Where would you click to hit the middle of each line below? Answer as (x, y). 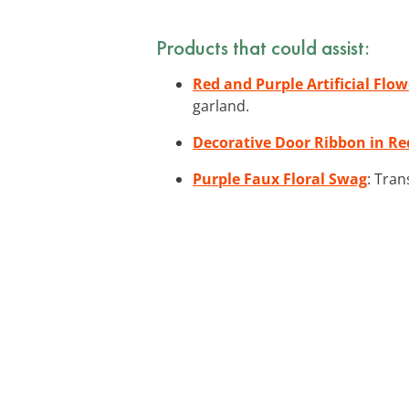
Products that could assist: (263, 47)
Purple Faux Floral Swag (280, 178)
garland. (221, 105)
